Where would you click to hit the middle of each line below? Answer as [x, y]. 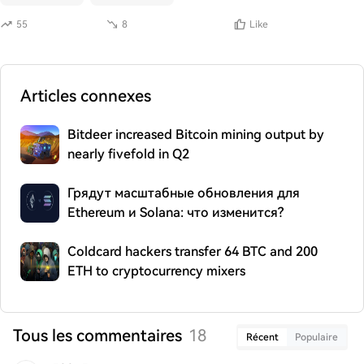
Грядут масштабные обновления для [184, 193]
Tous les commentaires [97, 336]
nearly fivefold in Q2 [128, 154]
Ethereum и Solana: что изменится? [175, 212]
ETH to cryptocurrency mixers [156, 271]
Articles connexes [86, 96]
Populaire [316, 337]
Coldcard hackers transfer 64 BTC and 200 [193, 251]
